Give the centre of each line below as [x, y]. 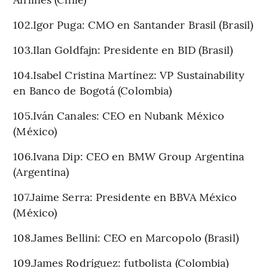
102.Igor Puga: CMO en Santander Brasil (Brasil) [133, 24]
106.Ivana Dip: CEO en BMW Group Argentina [129, 156]
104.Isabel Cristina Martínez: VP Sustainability [129, 74]
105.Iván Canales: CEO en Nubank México [119, 115]
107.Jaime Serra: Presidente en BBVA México [125, 196]
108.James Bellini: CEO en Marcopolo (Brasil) [126, 237]
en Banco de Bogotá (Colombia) [93, 90]
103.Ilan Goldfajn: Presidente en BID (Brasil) [123, 49]
